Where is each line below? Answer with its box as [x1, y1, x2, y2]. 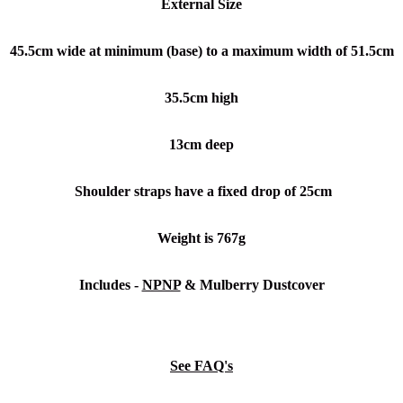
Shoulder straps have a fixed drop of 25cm [75, 184, 332, 200]
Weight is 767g [157, 230, 246, 246]
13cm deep [169, 137, 234, 153]
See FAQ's [170, 358, 233, 374]
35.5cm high [165, 90, 238, 106]
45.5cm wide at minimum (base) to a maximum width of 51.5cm [9, 43, 394, 59]
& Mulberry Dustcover [180, 277, 325, 293]
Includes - [78, 277, 142, 293]
